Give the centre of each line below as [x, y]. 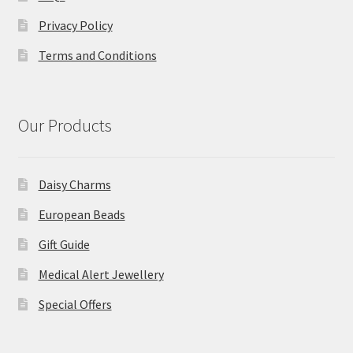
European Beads [82, 214]
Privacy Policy [75, 26]
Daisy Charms [74, 184]
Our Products [65, 125]
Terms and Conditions [97, 56]
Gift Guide [64, 244]
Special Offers [75, 304]
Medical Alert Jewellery [101, 274]
